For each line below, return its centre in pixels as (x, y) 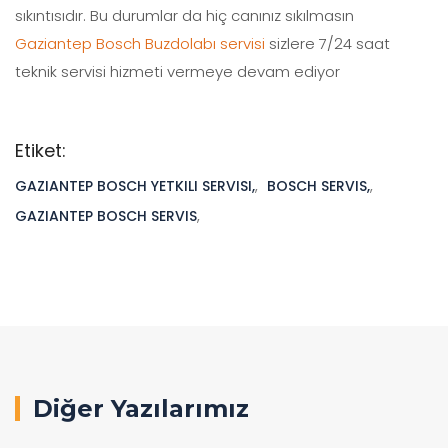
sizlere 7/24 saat (327, 43)
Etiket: (40, 150)
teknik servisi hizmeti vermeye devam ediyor (177, 71)
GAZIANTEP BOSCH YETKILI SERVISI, (135, 185)
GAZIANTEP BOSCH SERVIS (106, 215)
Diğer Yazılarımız (141, 408)
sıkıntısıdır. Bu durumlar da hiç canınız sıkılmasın (184, 15)
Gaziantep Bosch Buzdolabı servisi (140, 43)
